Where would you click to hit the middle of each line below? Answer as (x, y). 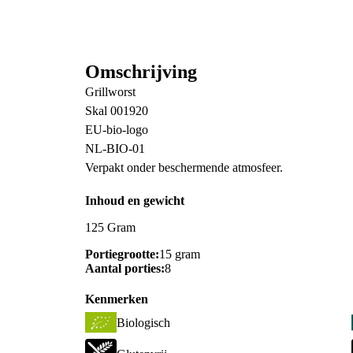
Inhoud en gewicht (135, 201)
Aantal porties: (125, 269)
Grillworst (110, 91)
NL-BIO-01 (115, 148)
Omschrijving (141, 71)
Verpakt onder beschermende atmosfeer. (184, 167)
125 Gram (110, 228)
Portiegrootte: (122, 255)
